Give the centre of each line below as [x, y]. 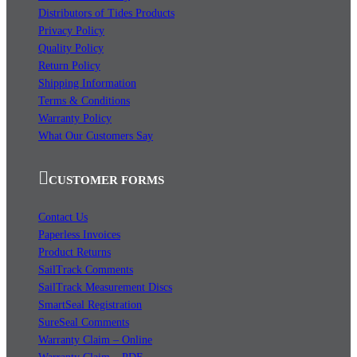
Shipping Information [87, 84]
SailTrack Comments [86, 270]
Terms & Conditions [84, 101]
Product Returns [75, 253]
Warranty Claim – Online [95, 340]
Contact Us [63, 218]
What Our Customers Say [96, 136]
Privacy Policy [71, 31]
